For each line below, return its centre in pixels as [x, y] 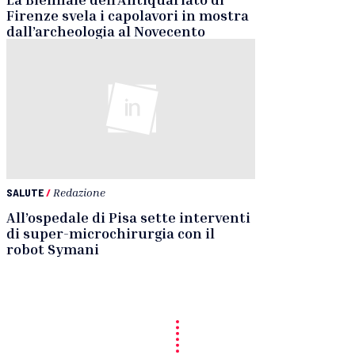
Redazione [79, 192]
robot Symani [53, 248]
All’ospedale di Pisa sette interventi [128, 217]
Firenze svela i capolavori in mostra [128, 15]
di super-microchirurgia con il [111, 233]
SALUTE [25, 192]
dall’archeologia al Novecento [106, 31]
